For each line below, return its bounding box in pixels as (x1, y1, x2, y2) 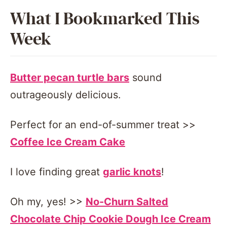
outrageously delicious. (10, 89, 121, 101)
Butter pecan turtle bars (10, 71, 129, 84)
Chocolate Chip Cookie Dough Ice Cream (10, 213, 211, 225)
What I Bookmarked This (10, 9, 200, 30)
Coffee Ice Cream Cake (10, 136, 125, 148)
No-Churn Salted (86, 196, 168, 208)
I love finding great (10, 166, 103, 178)
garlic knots (103, 166, 161, 178)
